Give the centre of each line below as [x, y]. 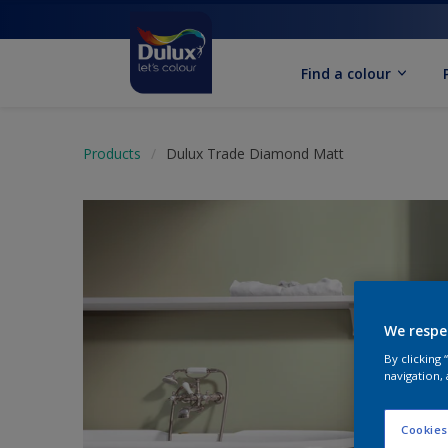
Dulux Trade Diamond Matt [255, 153]
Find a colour [346, 73]
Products [112, 153]
